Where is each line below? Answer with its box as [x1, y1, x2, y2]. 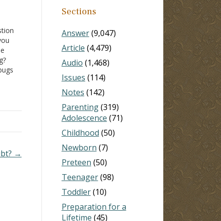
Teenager [61, 171, 98, 183]
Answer [61, 27, 89, 38]
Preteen [61, 156, 91, 168]
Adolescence [61, 112, 107, 123]
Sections [61, 5, 96, 17]
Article [61, 42, 85, 53]
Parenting [61, 101, 99, 112]
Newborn [61, 142, 97, 153]
